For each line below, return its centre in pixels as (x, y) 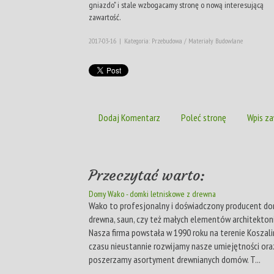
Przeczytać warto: (147, 175)
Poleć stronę (204, 117)
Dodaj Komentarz (129, 117)
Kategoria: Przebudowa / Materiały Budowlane (183, 40)
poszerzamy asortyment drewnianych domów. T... (175, 259)
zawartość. (105, 17)
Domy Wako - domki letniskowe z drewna (152, 194)
